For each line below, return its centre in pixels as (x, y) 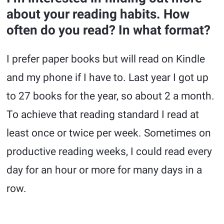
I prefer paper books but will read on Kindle (106, 59)
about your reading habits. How (98, 14)
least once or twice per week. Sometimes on (109, 133)
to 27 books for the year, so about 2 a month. (111, 96)
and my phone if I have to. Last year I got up (108, 78)
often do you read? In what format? (109, 30)
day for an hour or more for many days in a (104, 170)
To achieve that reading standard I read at (103, 115)
